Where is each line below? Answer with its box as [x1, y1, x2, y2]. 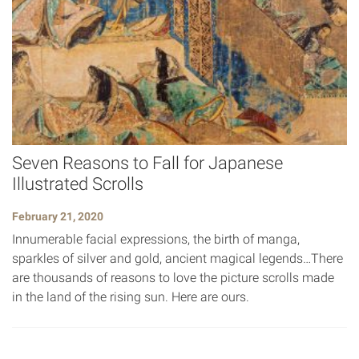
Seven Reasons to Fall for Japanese [12, 153, 283, 174]
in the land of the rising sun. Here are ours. [12, 289, 249, 305]
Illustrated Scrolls [12, 174, 143, 195]
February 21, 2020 [12, 210, 103, 224]
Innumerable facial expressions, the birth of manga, [12, 232, 300, 248]
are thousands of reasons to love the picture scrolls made [12, 270, 334, 286]
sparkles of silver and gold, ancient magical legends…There [12, 251, 343, 267]
